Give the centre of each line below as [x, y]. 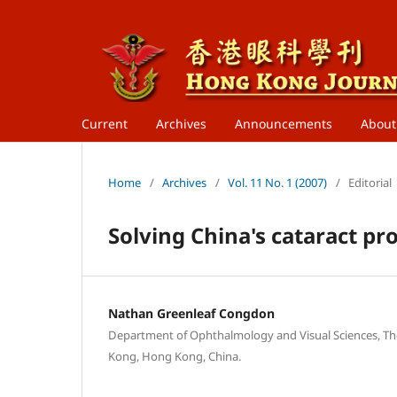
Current [105, 123]
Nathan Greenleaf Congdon [191, 313]
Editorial [370, 182]
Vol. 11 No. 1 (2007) [277, 182]
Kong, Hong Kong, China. [175, 356]
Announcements [284, 123]
